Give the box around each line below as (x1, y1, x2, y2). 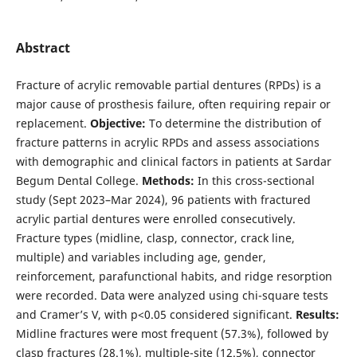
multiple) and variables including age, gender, (15, 249, 266, 265)
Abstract (15, 38, 70, 57)
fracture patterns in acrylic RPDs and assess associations (15, 134, 320, 150)
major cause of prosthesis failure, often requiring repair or (15, 96, 331, 112)
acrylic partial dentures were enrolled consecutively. (15, 210, 296, 226)
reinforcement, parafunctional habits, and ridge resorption (15, 268, 332, 284)
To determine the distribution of (145, 115, 321, 131)
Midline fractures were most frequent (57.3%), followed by (15, 325, 328, 341)
